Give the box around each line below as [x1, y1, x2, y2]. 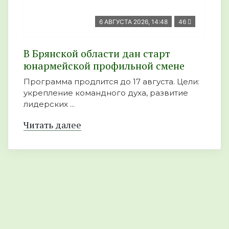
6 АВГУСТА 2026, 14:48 [99, 18, 168, 26]
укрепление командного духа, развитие [24, 88, 188, 98]
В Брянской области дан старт [24, 47, 170, 60]
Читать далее [24, 119, 81, 131]
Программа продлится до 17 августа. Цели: [24, 77, 199, 86]
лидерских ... [24, 99, 75, 109]
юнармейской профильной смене [24, 59, 185, 73]
